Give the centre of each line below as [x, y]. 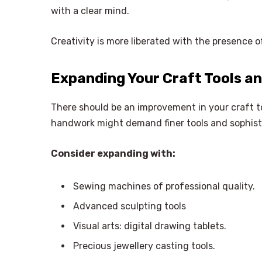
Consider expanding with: [113, 153]
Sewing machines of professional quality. [164, 186]
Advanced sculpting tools [130, 206]
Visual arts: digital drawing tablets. [150, 226]
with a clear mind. [90, 11]
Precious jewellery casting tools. [144, 246]
